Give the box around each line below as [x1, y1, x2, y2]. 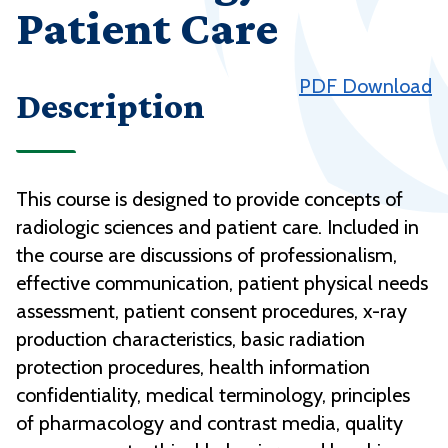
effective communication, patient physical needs [16, 271, 428, 296]
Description [16, 86, 205, 127]
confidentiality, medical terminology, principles [16, 383, 410, 408]
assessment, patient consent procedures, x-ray [16, 299, 407, 324]
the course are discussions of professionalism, [16, 243, 397, 268]
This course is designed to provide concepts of [16, 187, 403, 212]
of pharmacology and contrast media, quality [16, 411, 403, 436]
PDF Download [299, 74, 432, 99]
